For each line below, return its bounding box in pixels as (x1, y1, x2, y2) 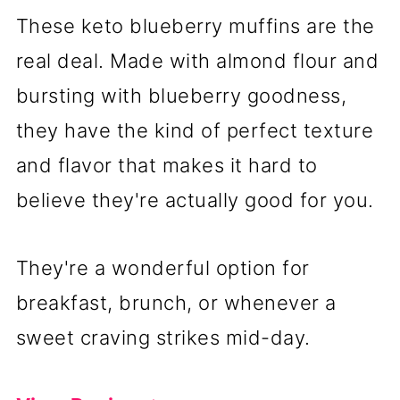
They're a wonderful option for (15, 255, 310, 279)
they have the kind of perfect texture (15, 118, 374, 142)
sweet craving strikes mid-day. (15, 325, 311, 349)
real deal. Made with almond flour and (15, 48, 379, 72)
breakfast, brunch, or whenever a (15, 290, 337, 314)
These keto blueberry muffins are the (15, 13, 375, 37)
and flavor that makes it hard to (15, 153, 318, 177)
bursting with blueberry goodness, (15, 83, 347, 107)
